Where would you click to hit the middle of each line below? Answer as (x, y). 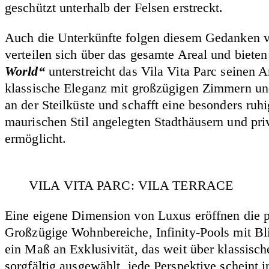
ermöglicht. (36, 138)
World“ (25, 71)
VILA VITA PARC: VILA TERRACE (131, 185)
